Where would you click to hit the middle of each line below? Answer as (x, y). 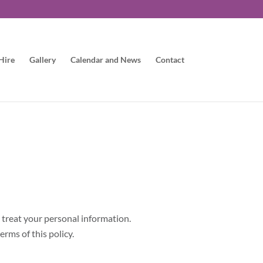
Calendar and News (105, 60)
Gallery (42, 60)
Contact (170, 60)
